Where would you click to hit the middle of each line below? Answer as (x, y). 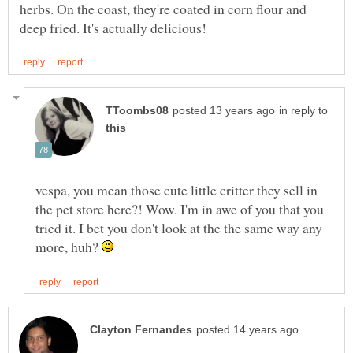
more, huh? (69, 246)
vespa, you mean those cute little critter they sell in (176, 190)
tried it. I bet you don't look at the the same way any (179, 227)
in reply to (303, 110)
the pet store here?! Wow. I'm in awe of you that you (180, 208)
